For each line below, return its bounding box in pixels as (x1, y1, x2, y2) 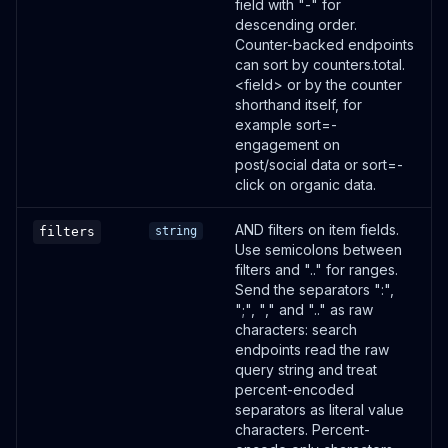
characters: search (235, 321, 357, 338)
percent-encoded (235, 381, 354, 398)
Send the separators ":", (235, 281, 394, 298)
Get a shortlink (46, 161, 154, 181)
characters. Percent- (235, 421, 370, 438)
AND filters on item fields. (235, 221, 399, 238)
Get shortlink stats (46, 303, 180, 323)
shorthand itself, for (235, 96, 362, 113)
